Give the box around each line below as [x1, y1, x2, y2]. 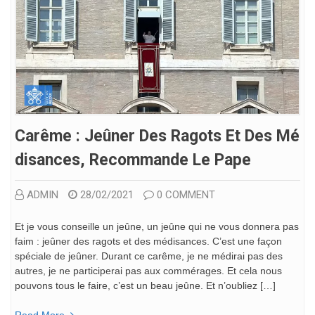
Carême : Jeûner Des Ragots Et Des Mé [15, 127, 300, 146]
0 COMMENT [157, 188, 215, 202]
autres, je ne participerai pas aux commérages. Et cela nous [15, 265, 282, 277]
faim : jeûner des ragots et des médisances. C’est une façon [15, 236, 282, 247]
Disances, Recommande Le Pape [15, 150, 251, 170]
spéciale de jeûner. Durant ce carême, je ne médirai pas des [15, 250, 283, 262]
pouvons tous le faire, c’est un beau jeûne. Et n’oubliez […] [15, 280, 276, 292]
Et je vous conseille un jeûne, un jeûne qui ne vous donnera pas [15, 221, 299, 233]
